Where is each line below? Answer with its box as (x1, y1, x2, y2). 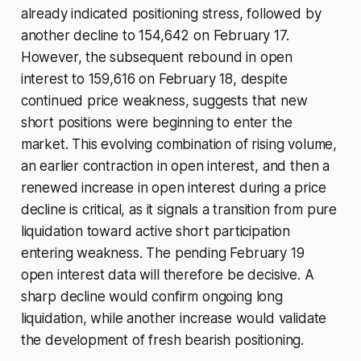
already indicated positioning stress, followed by (20, 6, 322, 23)
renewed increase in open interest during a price (20, 180, 326, 197)
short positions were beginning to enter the (20, 114, 293, 131)
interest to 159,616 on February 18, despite (20, 71, 288, 88)
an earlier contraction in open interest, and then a (20, 158, 330, 175)
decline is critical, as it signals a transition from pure (20, 201, 338, 218)
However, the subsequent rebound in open (20, 49, 293, 66)
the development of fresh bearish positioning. (20, 332, 305, 349)
